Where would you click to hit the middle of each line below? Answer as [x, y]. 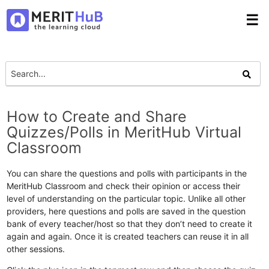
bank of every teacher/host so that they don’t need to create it [130, 223]
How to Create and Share [97, 116]
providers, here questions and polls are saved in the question [126, 211]
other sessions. [36, 249]
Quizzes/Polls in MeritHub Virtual [124, 132]
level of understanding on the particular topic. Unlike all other [126, 198]
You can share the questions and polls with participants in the [127, 173]
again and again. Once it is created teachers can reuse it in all [128, 236]
